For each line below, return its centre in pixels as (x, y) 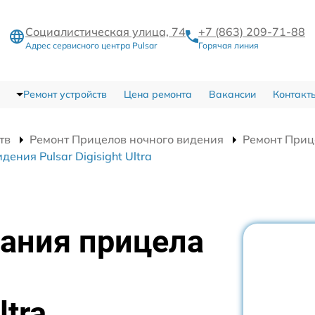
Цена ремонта (157, 94)
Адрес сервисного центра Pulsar (91, 45)
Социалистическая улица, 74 (105, 31)
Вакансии (232, 94)
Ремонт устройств (65, 94)
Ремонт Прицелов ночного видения (127, 139)
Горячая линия (229, 45)
